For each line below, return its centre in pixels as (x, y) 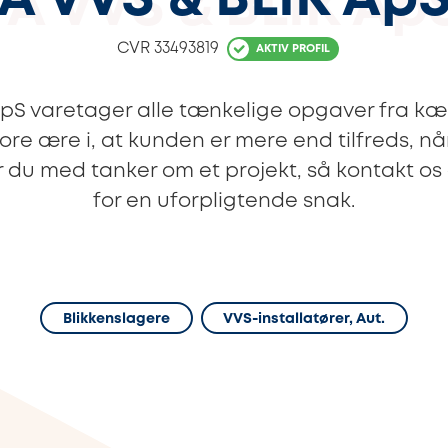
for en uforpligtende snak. (224, 201)
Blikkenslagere (116, 319)
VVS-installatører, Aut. (304, 319)
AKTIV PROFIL (293, 48)
